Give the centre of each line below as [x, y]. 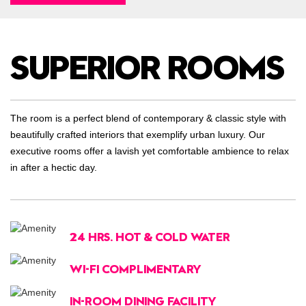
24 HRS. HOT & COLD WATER [150, 238]
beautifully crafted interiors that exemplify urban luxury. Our [138, 135]
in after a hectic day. [54, 167]
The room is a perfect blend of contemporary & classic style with [148, 118]
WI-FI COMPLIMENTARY [135, 270]
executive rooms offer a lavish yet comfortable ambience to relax [150, 151]
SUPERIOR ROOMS [148, 69]
